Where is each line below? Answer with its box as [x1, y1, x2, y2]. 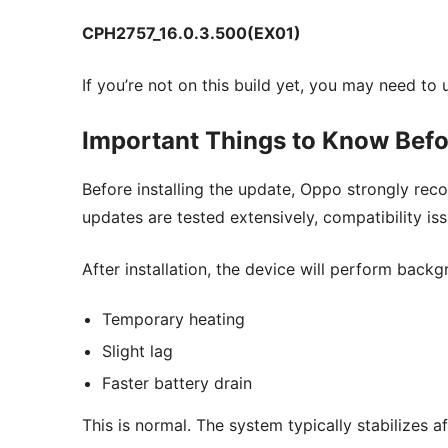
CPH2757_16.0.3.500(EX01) [82, 23, 301, 44]
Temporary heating [102, 309, 245, 330]
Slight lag [102, 341, 173, 362]
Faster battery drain [102, 373, 252, 394]
